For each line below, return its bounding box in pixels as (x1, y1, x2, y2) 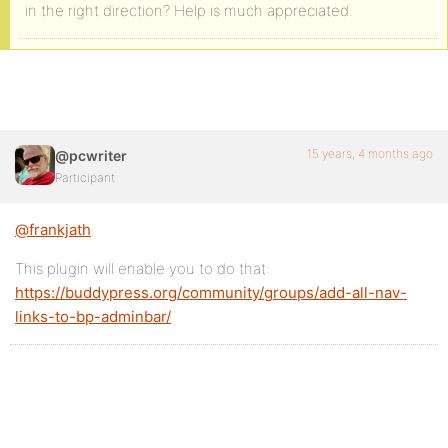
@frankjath (15, 220, 91, 239)
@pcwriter (55, 147, 127, 164)
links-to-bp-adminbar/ (15, 307, 171, 326)
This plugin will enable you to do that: (15, 259, 270, 278)
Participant (55, 170, 115, 185)
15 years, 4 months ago (307, 146, 433, 161)
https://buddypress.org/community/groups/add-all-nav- (15, 283, 407, 302)
